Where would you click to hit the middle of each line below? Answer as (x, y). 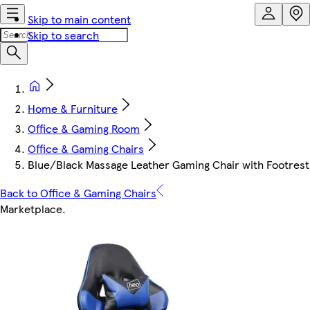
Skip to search (63, 35)
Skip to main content (79, 19)
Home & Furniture (73, 108)
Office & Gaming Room (84, 128)
